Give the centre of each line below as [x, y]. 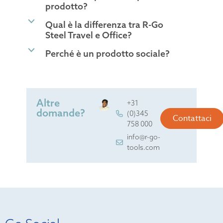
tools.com [144, 147]
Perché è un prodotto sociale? [107, 53]
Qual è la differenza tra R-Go [104, 24]
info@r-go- [144, 137]
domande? [60, 112]
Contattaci [192, 118]
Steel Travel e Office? [88, 35]
